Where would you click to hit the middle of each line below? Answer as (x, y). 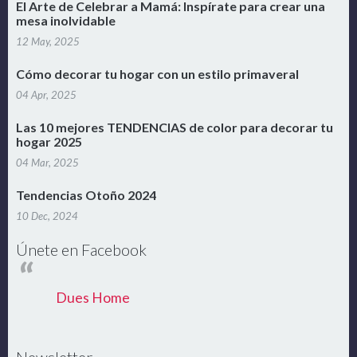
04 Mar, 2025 (47, 163)
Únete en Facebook (81, 250)
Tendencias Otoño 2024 (86, 195)
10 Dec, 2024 (47, 216)
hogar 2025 (49, 142)
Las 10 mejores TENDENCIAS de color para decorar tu (175, 127)
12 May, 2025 (48, 42)
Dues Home (93, 298)
